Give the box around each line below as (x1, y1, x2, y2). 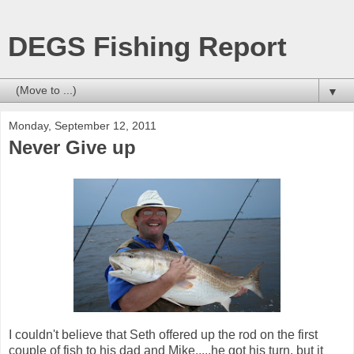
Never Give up (9, 137, 136, 158)
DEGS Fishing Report (8, 32, 287, 62)
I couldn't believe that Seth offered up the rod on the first (9, 327, 318, 341)
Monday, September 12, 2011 (9, 119, 156, 132)
